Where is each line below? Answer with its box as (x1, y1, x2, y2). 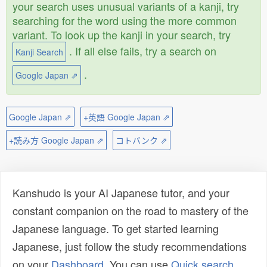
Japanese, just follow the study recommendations (13, 238, 247, 254)
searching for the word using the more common (13, 13, 237, 28)
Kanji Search (15, 46, 63, 58)
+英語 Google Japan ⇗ (83, 111, 170, 123)
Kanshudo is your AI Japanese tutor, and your (13, 185, 229, 200)
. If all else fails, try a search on (69, 43, 216, 58)
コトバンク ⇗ (116, 134, 167, 146)
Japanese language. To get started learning (13, 221, 219, 236)
